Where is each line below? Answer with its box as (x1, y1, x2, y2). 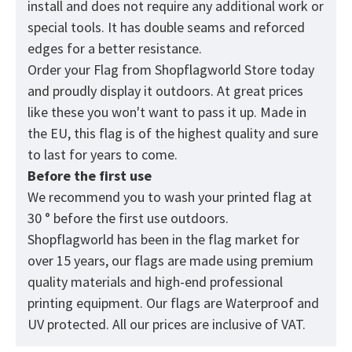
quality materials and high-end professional (27, 273, 283, 291)
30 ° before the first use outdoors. (27, 209, 229, 228)
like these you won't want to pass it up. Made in (27, 103, 306, 122)
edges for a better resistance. (27, 39, 205, 58)
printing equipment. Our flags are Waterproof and (27, 294, 319, 313)
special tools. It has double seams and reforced (27, 18, 305, 37)
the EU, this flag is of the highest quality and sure (27, 124, 318, 143)
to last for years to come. (27, 145, 181, 164)
